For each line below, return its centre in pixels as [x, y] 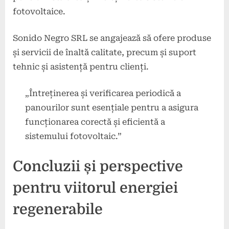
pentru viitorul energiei [95, 188]
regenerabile [58, 209]
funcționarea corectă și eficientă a [95, 122]
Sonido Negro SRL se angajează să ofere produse [112, 38]
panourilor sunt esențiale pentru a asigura [112, 107]
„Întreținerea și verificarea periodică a [103, 93]
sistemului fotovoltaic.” [73, 136]
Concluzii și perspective [98, 166]
